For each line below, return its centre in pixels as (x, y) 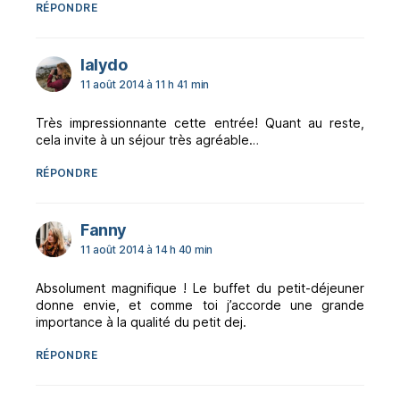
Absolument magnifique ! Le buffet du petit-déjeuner (200, 288)
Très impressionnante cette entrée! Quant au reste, (200, 123)
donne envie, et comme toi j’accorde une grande (200, 305)
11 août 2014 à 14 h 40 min (146, 250)
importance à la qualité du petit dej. (141, 322)
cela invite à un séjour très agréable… (147, 140)
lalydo (104, 65)
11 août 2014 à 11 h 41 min (145, 85)
